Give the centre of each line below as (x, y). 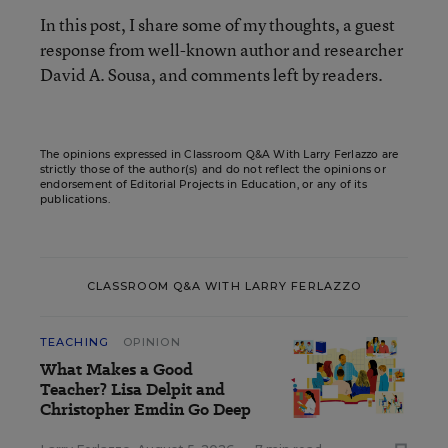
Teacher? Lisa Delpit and (132, 389)
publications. (75, 199)
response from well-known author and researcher (221, 49)
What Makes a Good (116, 369)
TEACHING (74, 341)
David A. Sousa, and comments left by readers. (211, 74)
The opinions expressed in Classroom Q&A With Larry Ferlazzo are (219, 154)
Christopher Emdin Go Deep (145, 409)
